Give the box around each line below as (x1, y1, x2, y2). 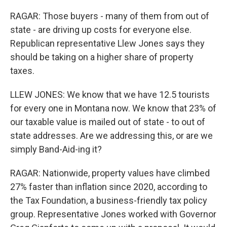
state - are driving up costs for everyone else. (10, 24, 192, 35)
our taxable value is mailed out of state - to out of (10, 117, 205, 127)
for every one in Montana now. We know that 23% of (10, 103, 216, 113)
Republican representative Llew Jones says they (10, 38, 205, 49)
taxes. (10, 65, 34, 76)
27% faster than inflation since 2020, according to (10, 181, 207, 192)
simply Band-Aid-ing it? (10, 144, 102, 155)
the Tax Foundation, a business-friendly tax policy (10, 195, 207, 206)
